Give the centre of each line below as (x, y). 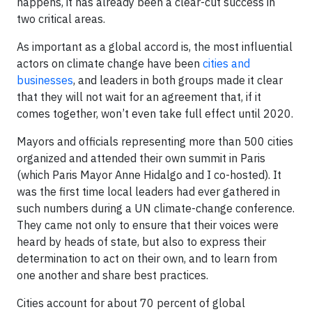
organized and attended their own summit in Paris (141, 158)
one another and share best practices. (112, 275)
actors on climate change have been (110, 63)
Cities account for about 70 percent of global (131, 303)
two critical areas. (61, 19)
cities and (226, 63)
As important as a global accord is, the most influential (155, 47)
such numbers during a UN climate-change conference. (156, 208)
